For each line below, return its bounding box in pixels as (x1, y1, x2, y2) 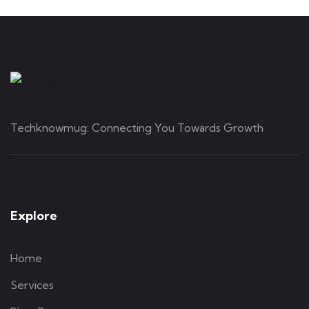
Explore (10, 208, 57, 224)
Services (10, 278, 54, 292)
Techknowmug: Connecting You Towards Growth (10, 121, 263, 135)
